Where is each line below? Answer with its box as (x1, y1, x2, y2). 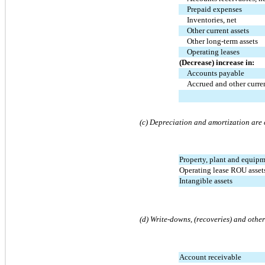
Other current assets (187, 25, 250, 35)
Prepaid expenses (187, 4, 243, 14)
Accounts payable (187, 68, 245, 77)
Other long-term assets (187, 36, 258, 46)
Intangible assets (179, 176, 232, 185)
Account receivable (179, 252, 241, 261)
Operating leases (187, 47, 240, 56)
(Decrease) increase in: (179, 57, 254, 67)
